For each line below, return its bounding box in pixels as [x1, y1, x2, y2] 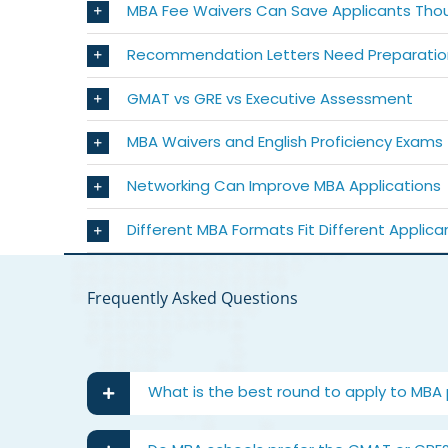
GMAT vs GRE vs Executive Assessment [126, 87, 413, 109]
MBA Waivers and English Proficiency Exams [126, 131, 443, 153]
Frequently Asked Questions [86, 287, 298, 310]
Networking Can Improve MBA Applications [126, 175, 441, 197]
